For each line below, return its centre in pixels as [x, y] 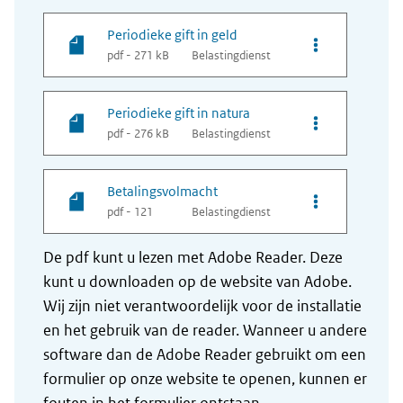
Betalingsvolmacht [162, 192]
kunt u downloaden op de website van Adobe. [197, 282]
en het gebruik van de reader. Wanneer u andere [205, 331]
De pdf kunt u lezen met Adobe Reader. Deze [193, 258]
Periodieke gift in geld [172, 35]
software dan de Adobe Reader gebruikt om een [205, 355]
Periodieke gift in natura [179, 113]
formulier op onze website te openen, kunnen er [205, 379]
